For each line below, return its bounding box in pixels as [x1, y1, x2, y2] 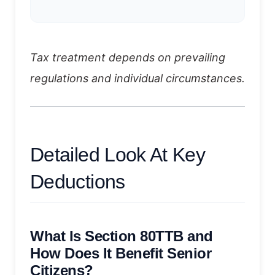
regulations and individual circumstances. [30, 71, 245, 85]
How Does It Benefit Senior [30, 244, 212, 261]
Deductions [30, 170, 125, 193]
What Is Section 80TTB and [30, 227, 213, 244]
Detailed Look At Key [30, 143, 206, 166]
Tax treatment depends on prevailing [30, 50, 225, 64]
